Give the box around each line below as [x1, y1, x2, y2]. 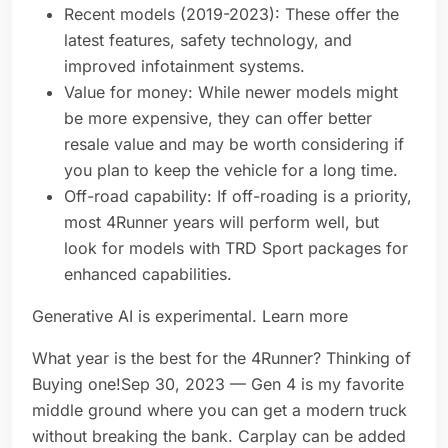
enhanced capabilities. [64, 264, 237, 285]
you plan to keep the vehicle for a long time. [64, 160, 403, 181]
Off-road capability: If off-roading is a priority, [64, 186, 412, 207]
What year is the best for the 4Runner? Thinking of [32, 348, 411, 369]
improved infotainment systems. [64, 56, 310, 77]
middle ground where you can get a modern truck [32, 400, 407, 421]
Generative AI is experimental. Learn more [32, 306, 348, 327]
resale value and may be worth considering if [64, 134, 404, 155]
